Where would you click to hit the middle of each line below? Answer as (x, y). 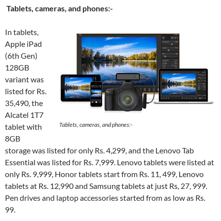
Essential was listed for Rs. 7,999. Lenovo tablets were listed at (110, 162)
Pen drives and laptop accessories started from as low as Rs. (105, 198)
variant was (24, 79)
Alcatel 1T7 (24, 115)
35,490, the (24, 103)
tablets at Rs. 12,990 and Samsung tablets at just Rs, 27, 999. (106, 186)
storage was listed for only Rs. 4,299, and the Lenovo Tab (99, 150)
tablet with (23, 127)
